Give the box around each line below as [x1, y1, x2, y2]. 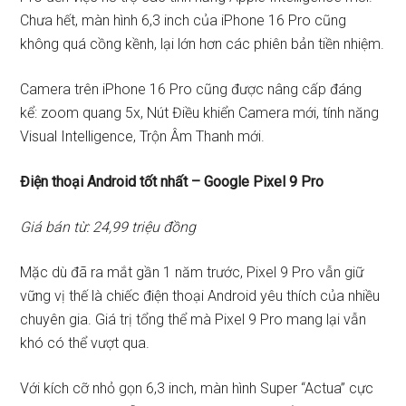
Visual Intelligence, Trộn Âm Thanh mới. [20, 128, 266, 145]
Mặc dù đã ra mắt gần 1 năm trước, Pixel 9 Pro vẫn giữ [20, 264, 364, 281]
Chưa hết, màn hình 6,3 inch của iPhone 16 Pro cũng [20, 12, 347, 29]
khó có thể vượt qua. [20, 334, 150, 352]
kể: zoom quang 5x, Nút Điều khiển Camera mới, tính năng [20, 104, 380, 121]
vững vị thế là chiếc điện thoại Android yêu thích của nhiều [20, 287, 381, 304]
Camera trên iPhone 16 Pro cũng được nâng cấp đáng [20, 81, 362, 98]
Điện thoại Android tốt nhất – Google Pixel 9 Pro [20, 173, 324, 190]
